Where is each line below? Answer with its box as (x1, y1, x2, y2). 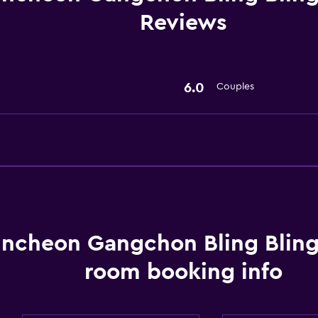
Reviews (140, 11, 227, 34)
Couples (216, 82, 254, 92)
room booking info (84, 261, 283, 283)
